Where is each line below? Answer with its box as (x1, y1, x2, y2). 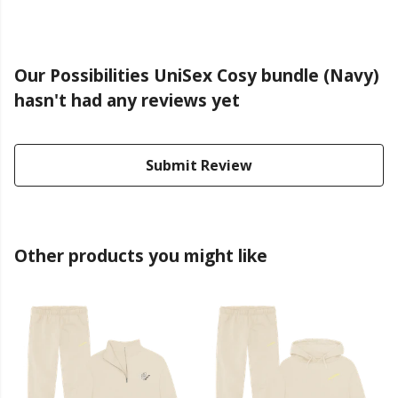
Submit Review (146, 155, 252, 176)
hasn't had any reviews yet (14, 88, 240, 113)
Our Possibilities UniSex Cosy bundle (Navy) (14, 63, 379, 88)
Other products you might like (14, 243, 267, 268)
